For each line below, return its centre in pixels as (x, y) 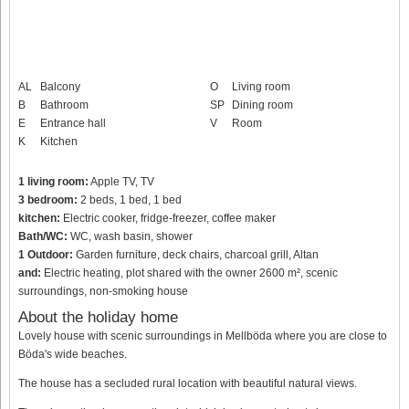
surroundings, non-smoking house (103, 291)
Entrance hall (73, 123)
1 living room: (53, 181)
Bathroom (64, 105)
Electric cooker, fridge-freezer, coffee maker (168, 218)
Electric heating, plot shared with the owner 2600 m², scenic (189, 273)
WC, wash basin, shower (130, 236)
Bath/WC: (43, 236)
